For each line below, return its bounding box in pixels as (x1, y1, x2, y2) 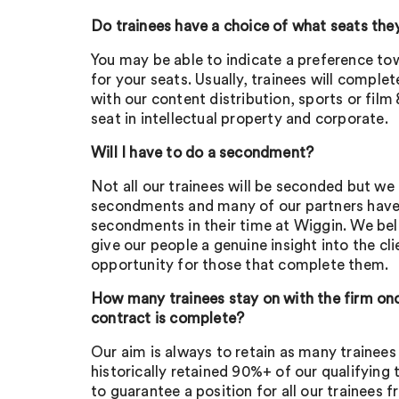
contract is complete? (91, 311, 245, 326)
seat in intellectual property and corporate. (91, 111, 388, 126)
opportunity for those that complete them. (91, 257, 389, 273)
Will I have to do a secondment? (91, 145, 314, 160)
